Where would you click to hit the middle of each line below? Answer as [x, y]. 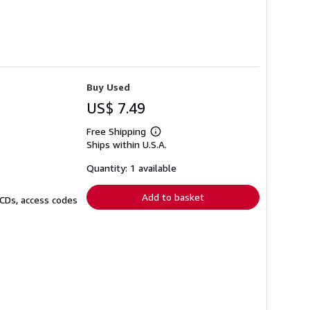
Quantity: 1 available [131, 168]
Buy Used [108, 87]
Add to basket [173, 197]
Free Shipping [116, 131]
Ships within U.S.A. [127, 145]
